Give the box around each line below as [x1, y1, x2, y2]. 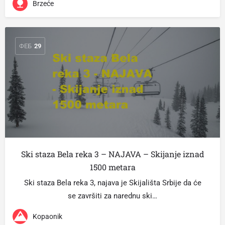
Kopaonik [33, 212, 62, 220]
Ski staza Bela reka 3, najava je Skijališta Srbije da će [24, 178, 201, 187]
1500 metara [89, 162, 136, 172]
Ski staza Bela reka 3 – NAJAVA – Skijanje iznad [21, 149, 204, 159]
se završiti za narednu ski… [68, 191, 157, 200]
